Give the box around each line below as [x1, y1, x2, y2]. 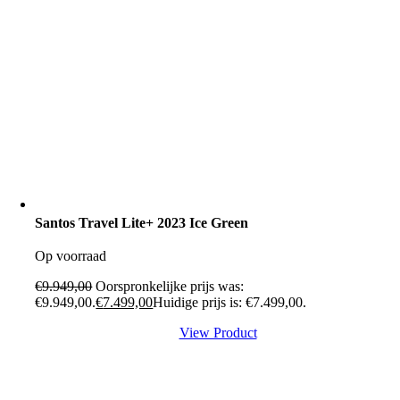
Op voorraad [35, 248, 107, 264]
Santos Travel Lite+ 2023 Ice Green [35, 215, 249, 231]
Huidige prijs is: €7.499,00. [153, 295, 307, 311]
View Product [179, 325, 257, 341]
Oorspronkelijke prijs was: [96, 279, 245, 295]
